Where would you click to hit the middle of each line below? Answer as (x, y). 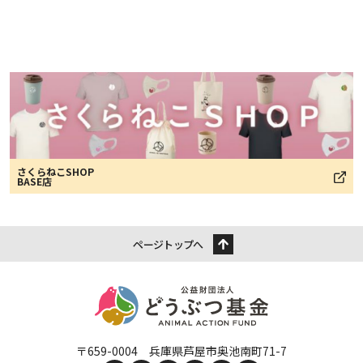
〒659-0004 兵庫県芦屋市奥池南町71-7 (181, 351)
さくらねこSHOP (56, 172)
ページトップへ (168, 245)
